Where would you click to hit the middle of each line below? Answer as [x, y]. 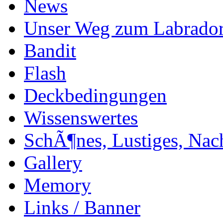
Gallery [53, 163]
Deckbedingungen [95, 95]
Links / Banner [82, 207]
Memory [57, 185]
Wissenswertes [81, 118]
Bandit [50, 51]
